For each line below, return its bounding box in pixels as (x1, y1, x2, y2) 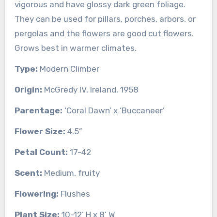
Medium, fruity (42, 168, 100, 178)
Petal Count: (14, 147, 68, 157)
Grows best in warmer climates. (14, 43, 137, 53)
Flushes (58, 188, 90, 199)
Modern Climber (37, 63, 99, 74)
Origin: (14, 84, 42, 94)
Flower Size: (14, 126, 65, 136)
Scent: (14, 168, 42, 178)
